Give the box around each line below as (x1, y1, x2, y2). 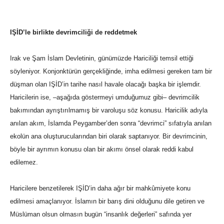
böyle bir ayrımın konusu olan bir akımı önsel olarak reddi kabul (10, 145, 193, 153)
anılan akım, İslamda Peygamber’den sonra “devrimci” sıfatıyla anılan (10, 119, 211, 127)
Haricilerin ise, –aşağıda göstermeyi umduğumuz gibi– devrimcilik (10, 93, 199, 101)
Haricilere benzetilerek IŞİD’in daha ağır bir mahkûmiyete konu (10, 184, 190, 192)
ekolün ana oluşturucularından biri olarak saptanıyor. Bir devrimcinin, (10, 132, 207, 140)
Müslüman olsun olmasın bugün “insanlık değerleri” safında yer (10, 210, 191, 218)
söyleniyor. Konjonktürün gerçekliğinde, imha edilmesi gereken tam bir (10, 67, 212, 75)
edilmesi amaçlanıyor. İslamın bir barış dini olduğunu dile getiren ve (10, 197, 204, 205)
